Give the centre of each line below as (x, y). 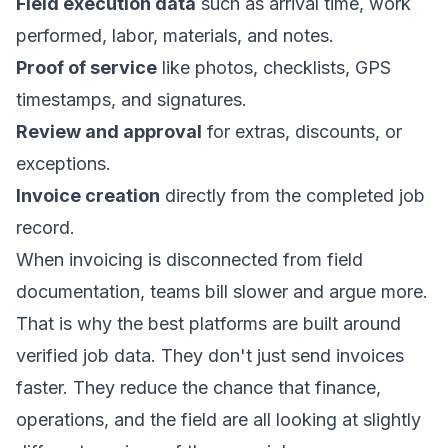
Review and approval (109, 131)
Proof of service (86, 67)
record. (45, 227)
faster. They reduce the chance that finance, (198, 387)
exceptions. (63, 163)
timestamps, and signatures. (131, 99)
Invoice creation (88, 195)
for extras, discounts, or (302, 131)
